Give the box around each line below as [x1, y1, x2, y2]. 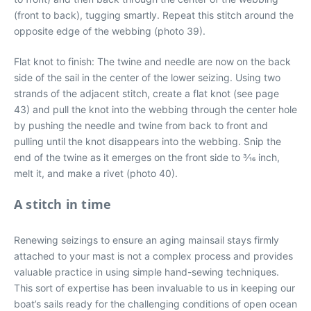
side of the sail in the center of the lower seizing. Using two [14, 72, 280, 83]
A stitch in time [14, 196, 112, 212]
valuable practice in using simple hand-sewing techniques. [14, 266, 279, 278]
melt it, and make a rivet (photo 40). [14, 167, 178, 179]
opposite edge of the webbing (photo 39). [14, 25, 205, 37]
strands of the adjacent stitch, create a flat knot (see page [14, 87, 279, 99]
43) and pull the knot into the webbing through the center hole [14, 103, 297, 115]
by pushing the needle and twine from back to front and [14, 119, 268, 131]
